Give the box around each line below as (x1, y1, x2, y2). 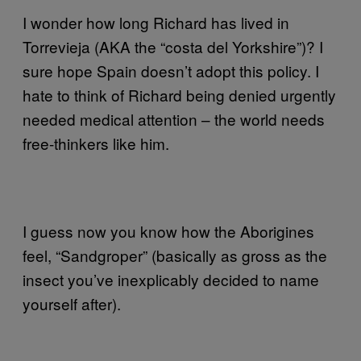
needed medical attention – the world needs (23, 107, 325, 130)
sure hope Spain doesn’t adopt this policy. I (23, 59, 319, 81)
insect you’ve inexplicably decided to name (23, 268, 319, 290)
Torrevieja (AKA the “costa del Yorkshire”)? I (23, 35, 323, 57)
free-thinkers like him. (23, 131, 169, 154)
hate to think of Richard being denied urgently (23, 83, 336, 106)
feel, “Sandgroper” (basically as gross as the (23, 243, 327, 266)
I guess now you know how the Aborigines (23, 219, 314, 242)
